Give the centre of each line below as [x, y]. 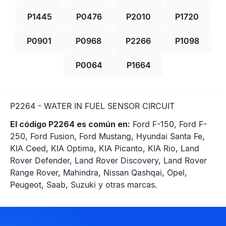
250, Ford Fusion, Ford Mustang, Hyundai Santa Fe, [107, 136]
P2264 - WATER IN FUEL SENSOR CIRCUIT [92, 106]
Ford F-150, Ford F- [168, 124]
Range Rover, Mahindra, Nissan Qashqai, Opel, [99, 173]
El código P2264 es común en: [70, 124]
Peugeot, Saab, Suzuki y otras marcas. [84, 185]
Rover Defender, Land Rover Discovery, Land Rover [108, 160]
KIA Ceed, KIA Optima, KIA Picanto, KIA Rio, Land [105, 148]
